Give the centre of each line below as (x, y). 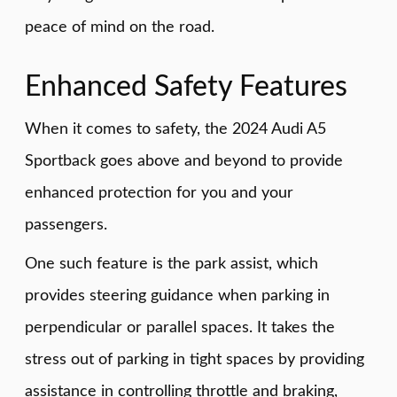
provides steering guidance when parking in (177, 296)
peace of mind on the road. (120, 27)
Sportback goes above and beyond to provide (184, 161)
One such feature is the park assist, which (171, 264)
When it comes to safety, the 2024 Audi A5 (175, 129)
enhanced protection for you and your (159, 193)
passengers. (66, 225)
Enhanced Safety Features (186, 86)
